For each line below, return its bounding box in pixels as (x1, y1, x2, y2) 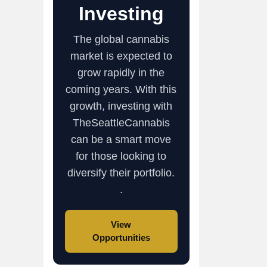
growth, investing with (70, 100, 173, 112)
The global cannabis (73, 33, 169, 45)
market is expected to (70, 49, 172, 62)
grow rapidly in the (77, 66, 165, 79)
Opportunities (92, 232, 150, 243)
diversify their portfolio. (67, 166, 175, 179)
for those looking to (76, 150, 167, 162)
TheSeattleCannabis (72, 116, 170, 129)
